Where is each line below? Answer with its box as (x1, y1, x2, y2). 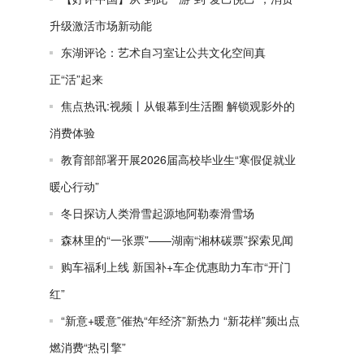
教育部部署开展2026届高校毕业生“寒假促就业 (61, 151, 296, 167)
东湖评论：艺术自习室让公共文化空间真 (61, 44, 266, 60)
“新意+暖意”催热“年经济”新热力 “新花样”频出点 (61, 312, 300, 328)
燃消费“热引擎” (50, 339, 126, 355)
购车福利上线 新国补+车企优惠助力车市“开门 (61, 258, 291, 275)
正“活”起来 (50, 71, 103, 87)
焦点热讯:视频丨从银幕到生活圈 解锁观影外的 (61, 97, 295, 114)
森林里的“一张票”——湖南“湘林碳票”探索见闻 (61, 232, 293, 248)
